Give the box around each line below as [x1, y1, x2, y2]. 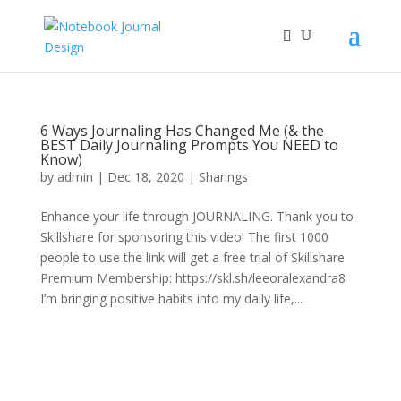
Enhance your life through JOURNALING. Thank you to [39, 208, 354, 225]
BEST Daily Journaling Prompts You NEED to [39, 135, 338, 155]
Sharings [198, 168, 248, 185]
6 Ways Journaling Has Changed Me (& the [39, 121, 324, 141]
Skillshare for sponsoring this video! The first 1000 [39, 228, 328, 245]
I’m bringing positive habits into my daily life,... [39, 290, 303, 307]
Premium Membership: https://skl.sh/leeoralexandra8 [39, 269, 346, 286]
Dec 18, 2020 [107, 168, 184, 185]
